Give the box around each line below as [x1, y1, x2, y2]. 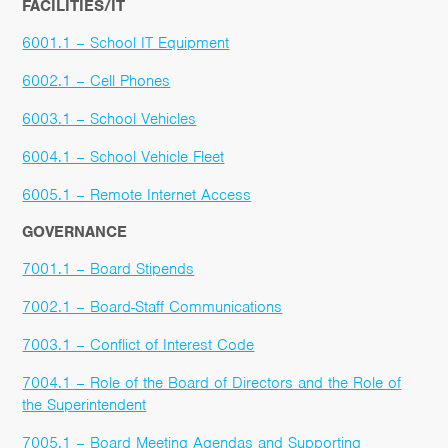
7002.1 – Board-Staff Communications [22, 296, 283, 317]
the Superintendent [22, 394, 147, 415]
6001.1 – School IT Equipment [22, 32, 230, 53]
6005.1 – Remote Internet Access [22, 184, 252, 205]
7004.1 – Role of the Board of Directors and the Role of [22, 372, 402, 393]
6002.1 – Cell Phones [22, 70, 171, 91]
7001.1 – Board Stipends [22, 258, 195, 279]
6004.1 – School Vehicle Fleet [22, 146, 225, 167]
